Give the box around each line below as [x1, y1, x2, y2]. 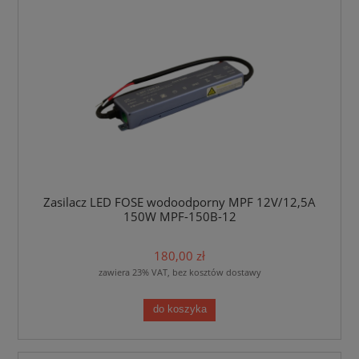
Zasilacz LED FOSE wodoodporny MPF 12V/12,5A [43, 194, 316, 212]
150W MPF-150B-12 [123, 208, 236, 226]
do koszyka [152, 304, 207, 316]
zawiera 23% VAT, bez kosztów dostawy [98, 265, 261, 278]
